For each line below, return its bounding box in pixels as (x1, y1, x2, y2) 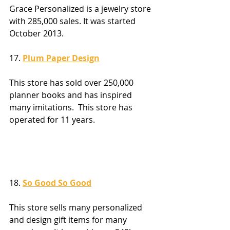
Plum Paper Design (23, 52, 100, 64)
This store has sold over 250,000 (9, 76, 136, 88)
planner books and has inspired (9, 89, 134, 101)
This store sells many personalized (9, 202, 144, 214)
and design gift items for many (9, 214, 129, 226)
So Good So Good (23, 177, 91, 189)
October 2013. (9, 27, 64, 39)
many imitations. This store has (9, 101, 135, 113)
